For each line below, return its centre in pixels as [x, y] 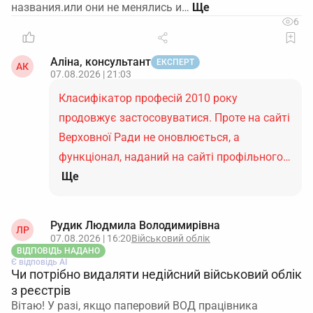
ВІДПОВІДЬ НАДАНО [58, 251]
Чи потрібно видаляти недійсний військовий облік [156, 274]
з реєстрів [41, 290]
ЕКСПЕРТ [175, 62]
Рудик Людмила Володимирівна [135, 225]
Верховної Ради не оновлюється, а [149, 137]
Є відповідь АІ [39, 262]
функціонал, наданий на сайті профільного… [175, 157]
